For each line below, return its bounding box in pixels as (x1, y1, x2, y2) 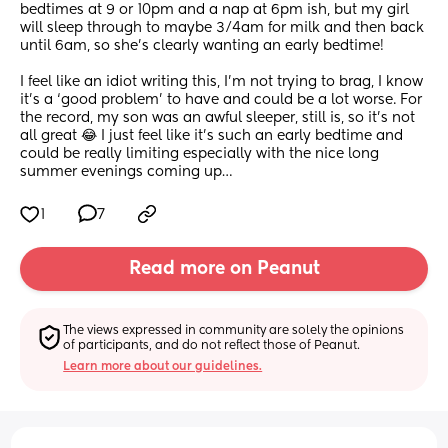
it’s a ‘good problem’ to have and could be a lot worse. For (20, 93, 422, 108)
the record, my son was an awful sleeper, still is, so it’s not (20, 111, 415, 126)
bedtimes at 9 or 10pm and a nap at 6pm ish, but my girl (20, 3, 409, 18)
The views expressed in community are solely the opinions (63, 324, 405, 337)
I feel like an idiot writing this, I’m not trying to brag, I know (20, 75, 423, 90)
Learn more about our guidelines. (63, 360, 263, 373)
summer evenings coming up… (20, 165, 232, 180)
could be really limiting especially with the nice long (20, 147, 379, 162)
